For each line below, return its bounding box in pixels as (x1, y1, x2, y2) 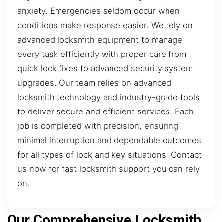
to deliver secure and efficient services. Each (17, 106, 194, 116)
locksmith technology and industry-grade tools (17, 92, 200, 102)
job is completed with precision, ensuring (17, 120, 178, 131)
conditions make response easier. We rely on (17, 20, 193, 30)
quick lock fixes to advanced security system (17, 63, 193, 73)
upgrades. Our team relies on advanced (17, 77, 171, 88)
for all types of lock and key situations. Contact (17, 149, 202, 160)
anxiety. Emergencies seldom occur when (17, 5, 180, 16)
